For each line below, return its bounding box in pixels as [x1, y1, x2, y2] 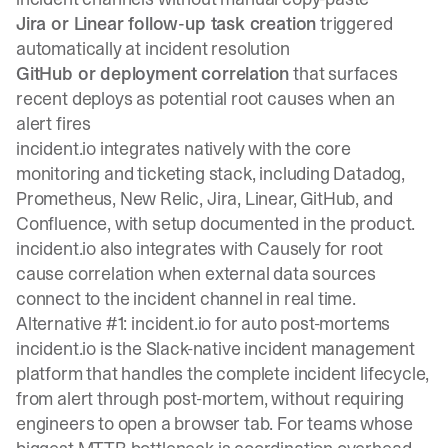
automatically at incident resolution [16, 36, 290, 61]
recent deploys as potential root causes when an [16, 86, 395, 111]
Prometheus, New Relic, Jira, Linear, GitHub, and [16, 186, 393, 211]
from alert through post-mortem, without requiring [16, 386, 405, 411]
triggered [316, 11, 393, 36]
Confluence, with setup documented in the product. [16, 211, 416, 236]
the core [285, 136, 351, 161]
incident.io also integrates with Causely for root [16, 236, 384, 261]
